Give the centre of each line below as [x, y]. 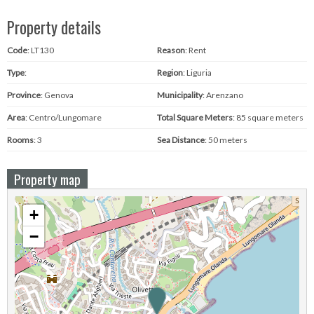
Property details [54, 27]
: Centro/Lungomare [63, 117]
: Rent [196, 50]
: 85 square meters [268, 117]
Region [170, 73]
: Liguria [197, 73]
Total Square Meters [195, 117]
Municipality [180, 95]
